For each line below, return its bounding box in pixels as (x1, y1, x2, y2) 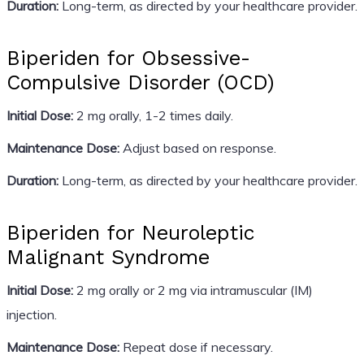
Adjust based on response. (119, 139, 276, 156)
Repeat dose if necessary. (119, 338, 273, 355)
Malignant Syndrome (6, 245, 210, 269)
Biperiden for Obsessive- (6, 45, 250, 70)
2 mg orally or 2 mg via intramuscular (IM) (72, 281, 313, 298)
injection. (6, 305, 57, 323)
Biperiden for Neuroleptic (6, 220, 255, 245)
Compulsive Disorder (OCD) (6, 70, 275, 94)
